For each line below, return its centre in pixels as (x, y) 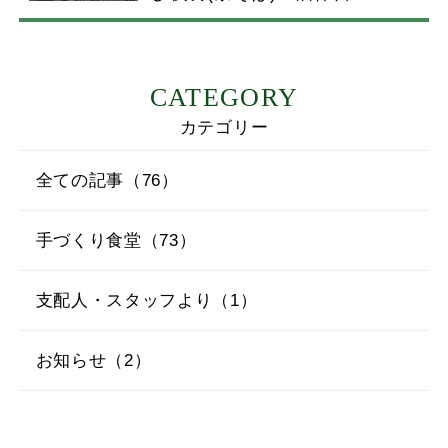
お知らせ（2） (93, 360)
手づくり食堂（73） (116, 241)
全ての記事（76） (107, 181)
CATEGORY (224, 98)
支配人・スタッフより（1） (146, 301)
